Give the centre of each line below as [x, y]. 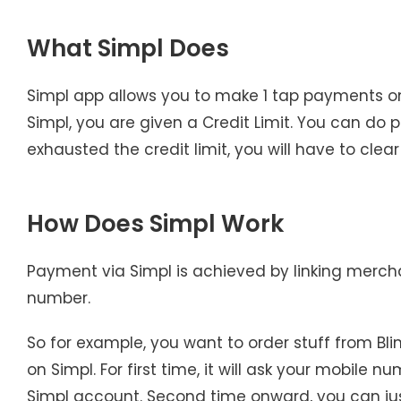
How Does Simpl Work [155, 223]
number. [59, 298]
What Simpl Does [128, 48]
